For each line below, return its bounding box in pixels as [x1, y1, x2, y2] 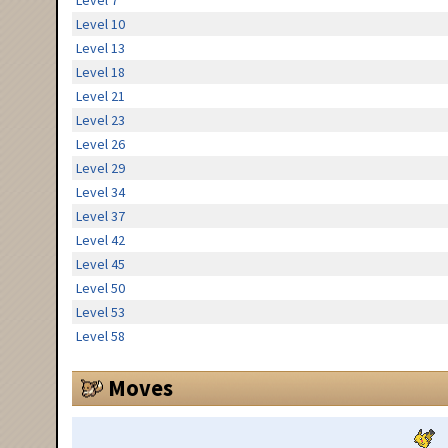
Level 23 [75, 111, 125, 130]
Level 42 [75, 231, 125, 250]
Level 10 [75, 15, 125, 34]
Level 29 [75, 159, 125, 178]
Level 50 [75, 279, 125, 298]
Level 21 [75, 87, 125, 106]
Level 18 [75, 63, 125, 82]
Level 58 [75, 327, 125, 346]
